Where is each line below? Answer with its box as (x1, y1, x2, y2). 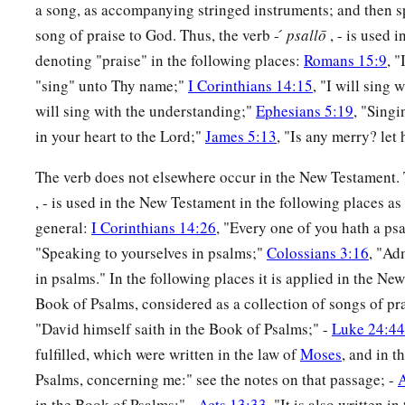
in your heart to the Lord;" (35, 126, 205, 147)
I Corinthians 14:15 (188, 75, 313, 97)
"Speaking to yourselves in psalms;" (35, 242, 267, 264)
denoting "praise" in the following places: (35, 50, 304, 71)
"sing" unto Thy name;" (35, 75, 188, 97)
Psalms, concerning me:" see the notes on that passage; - (35, 369, 398, 391)
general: (35, 217, 91, 239)
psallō (287, 24, 330, 46)
